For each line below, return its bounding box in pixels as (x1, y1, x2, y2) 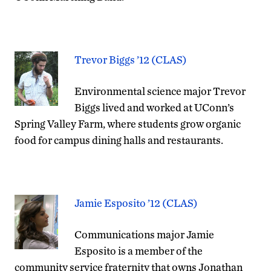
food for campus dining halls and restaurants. (15, 133, 223, 146)
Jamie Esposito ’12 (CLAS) (74, 196, 198, 209)
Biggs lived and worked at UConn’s (74, 100, 234, 114)
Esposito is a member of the (74, 244, 203, 257)
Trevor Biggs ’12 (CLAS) (74, 53, 187, 66)
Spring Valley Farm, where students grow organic (15, 117, 241, 130)
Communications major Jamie (74, 227, 214, 241)
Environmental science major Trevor (74, 84, 246, 97)
